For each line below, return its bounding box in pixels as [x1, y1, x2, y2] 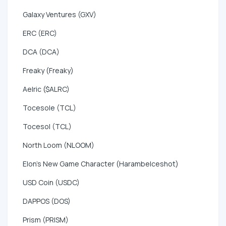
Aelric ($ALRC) [23, 84, 70, 94]
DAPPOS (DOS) [23, 196, 71, 206]
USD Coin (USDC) [23, 177, 80, 187]
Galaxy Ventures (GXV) [23, 9, 96, 19]
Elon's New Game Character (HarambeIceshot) [23, 158, 179, 168]
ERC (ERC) [23, 28, 57, 38]
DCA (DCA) [23, 46, 60, 56]
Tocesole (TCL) [23, 102, 76, 112]
